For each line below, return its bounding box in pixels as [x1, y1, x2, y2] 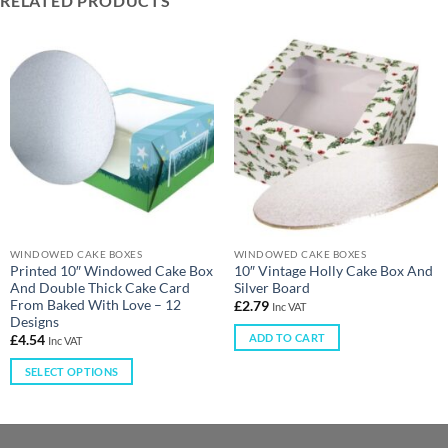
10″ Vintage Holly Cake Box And [233, 262, 433, 279]
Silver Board [233, 279, 310, 296]
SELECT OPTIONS [24, 364, 119, 378]
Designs [9, 313, 59, 330]
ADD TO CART [248, 330, 326, 344]
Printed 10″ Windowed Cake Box [9, 262, 213, 279]
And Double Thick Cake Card [9, 279, 190, 296]
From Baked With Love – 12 [9, 296, 181, 313]
